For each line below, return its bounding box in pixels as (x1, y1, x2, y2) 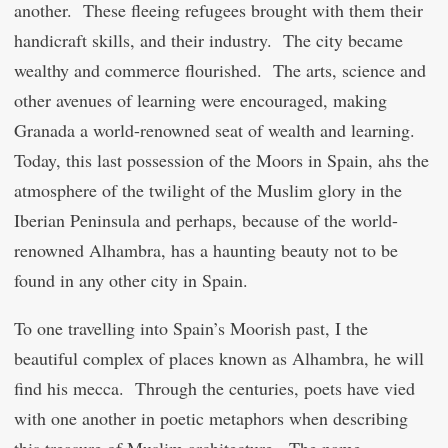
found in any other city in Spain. (14, 268, 248, 292)
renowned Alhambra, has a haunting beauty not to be (14, 238, 398, 262)
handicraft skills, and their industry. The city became (14, 28, 403, 52)
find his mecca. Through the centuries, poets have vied (14, 376, 415, 400)
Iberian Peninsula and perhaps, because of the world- (14, 208, 398, 232)
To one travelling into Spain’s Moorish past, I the (14, 316, 368, 340)
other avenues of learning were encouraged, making (14, 88, 387, 112)
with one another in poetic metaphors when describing (14, 406, 408, 430)
